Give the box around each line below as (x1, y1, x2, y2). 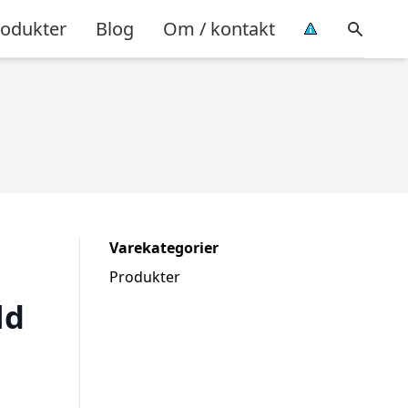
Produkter (109, 267, 180, 287)
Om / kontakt (163, 15, 275, 41)
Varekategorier (109, 238, 219, 258)
